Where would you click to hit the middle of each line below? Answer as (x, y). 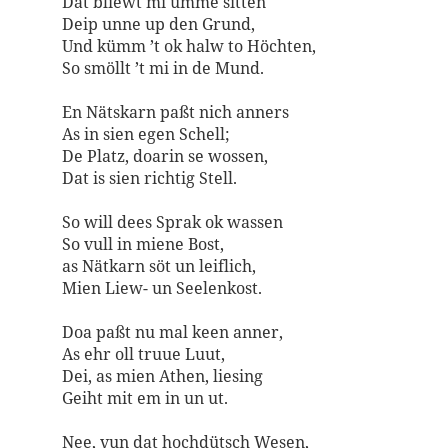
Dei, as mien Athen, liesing (162, 376)
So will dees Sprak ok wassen (172, 222)
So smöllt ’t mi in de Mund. (162, 68)
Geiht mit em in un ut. (144, 398)
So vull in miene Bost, (142, 244)
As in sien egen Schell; (145, 134)
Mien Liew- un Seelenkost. (161, 288)
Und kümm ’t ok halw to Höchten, (188, 46)
